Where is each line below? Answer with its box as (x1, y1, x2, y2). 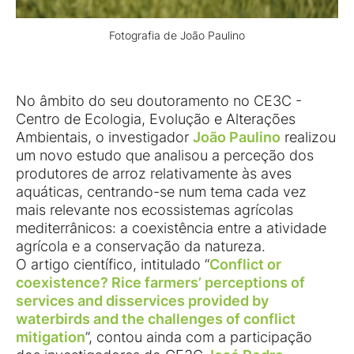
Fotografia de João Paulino (109, 28, 245, 43)
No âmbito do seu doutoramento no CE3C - (16, 92, 302, 110)
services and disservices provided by (16, 292, 269, 310)
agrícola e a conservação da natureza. (16, 238, 265, 255)
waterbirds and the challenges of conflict (16, 311, 296, 328)
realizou (281, 129, 336, 146)
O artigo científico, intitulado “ (16, 256, 209, 273)
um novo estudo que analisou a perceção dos (16, 147, 314, 164)
